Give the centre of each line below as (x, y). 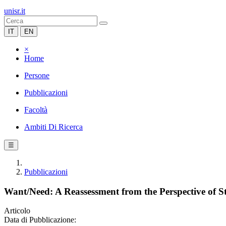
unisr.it (15, 11)
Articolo (17, 211)
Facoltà (36, 110)
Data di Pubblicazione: (40, 220)
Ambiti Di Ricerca (53, 127)
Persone (37, 75)
